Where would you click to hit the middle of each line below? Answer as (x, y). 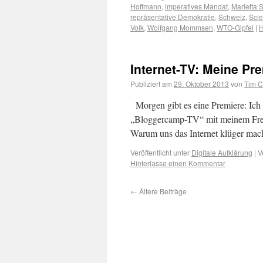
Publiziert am (151, 84)
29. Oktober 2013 (201, 84)
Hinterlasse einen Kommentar (178, 163)
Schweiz (232, 17)
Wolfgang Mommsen (180, 27)
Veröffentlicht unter (160, 152)
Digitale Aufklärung (222, 152)
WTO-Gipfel (235, 27)
